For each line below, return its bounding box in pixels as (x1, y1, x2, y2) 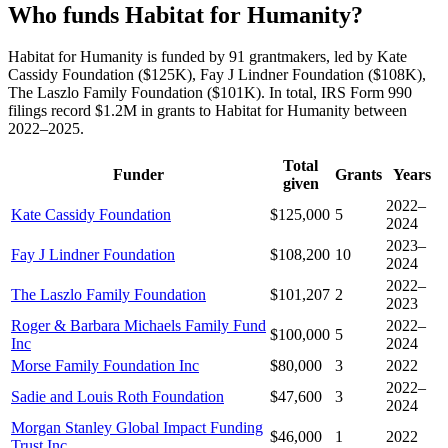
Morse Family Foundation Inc (11, 357, 199, 375)
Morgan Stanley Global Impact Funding (11, 419, 263, 437)
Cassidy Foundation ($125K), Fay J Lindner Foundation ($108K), (8, 66, 426, 84)
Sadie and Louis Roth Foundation (11, 388, 224, 406)
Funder (113, 166, 164, 184)
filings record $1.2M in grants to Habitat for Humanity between (8, 102, 407, 120)
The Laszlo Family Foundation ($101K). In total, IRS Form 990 (8, 84, 412, 102)
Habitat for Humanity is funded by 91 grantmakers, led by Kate (8, 48, 407, 66)
